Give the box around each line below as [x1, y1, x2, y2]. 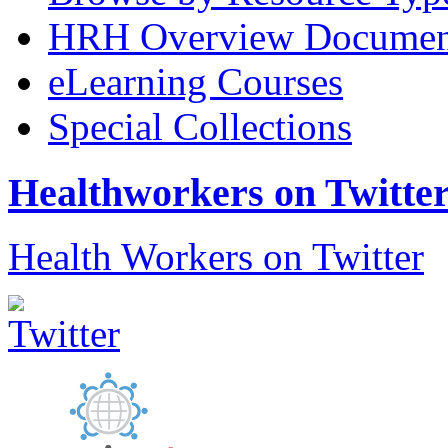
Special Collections [48, 104, 352, 148]
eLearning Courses [48, 59, 343, 103]
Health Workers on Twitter [8, 235, 424, 279]
